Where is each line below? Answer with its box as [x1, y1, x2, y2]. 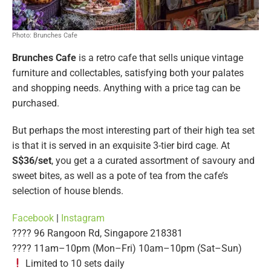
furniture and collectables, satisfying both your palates [12, 67, 244, 79]
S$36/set [12, 154, 51, 166]
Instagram [61, 212, 105, 224]
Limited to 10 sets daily [23, 257, 125, 269]
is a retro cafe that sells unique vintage [79, 51, 243, 64]
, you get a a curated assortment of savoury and [51, 154, 255, 166]
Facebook [12, 212, 54, 224]
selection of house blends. [12, 184, 123, 197]
